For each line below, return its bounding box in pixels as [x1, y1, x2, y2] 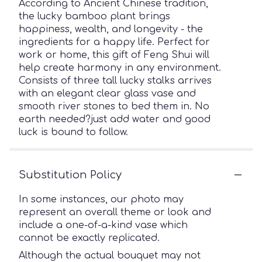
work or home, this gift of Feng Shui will [19, 49, 209, 60]
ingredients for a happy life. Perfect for [19, 36, 210, 47]
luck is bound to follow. [19, 126, 128, 137]
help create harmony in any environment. [19, 62, 221, 73]
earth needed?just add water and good [19, 113, 211, 125]
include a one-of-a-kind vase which [19, 219, 188, 230]
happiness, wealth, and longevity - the [19, 23, 203, 35]
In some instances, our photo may [19, 194, 184, 205]
